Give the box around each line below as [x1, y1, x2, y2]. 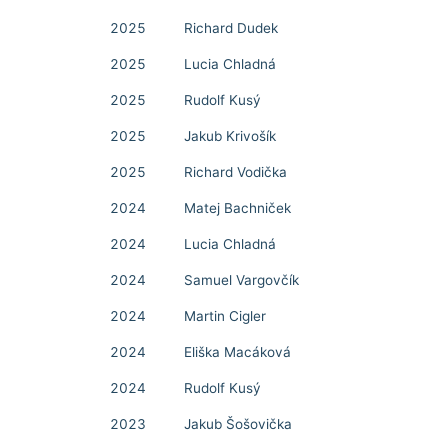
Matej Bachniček [184, 200, 291, 216]
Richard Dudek [184, 20, 278, 36]
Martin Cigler [184, 308, 266, 324]
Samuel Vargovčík [184, 272, 299, 288]
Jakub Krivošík [184, 128, 276, 144]
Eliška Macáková [184, 344, 291, 360]
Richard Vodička [184, 164, 287, 180]
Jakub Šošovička [184, 416, 292, 432]
